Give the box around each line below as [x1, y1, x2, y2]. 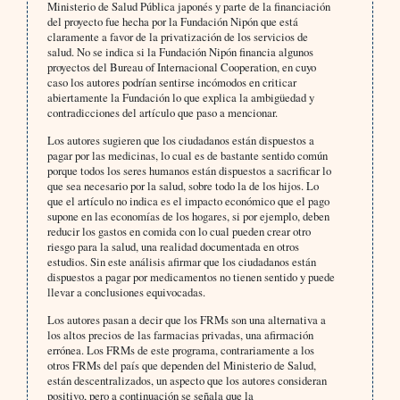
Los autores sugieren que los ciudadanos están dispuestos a [46, 132, 314, 149]
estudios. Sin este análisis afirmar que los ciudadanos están [46, 254, 316, 271]
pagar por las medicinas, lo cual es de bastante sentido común [46, 147, 328, 164]
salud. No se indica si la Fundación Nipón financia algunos [46, 44, 313, 61]
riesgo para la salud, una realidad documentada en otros [46, 238, 299, 255]
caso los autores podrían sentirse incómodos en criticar [46, 74, 296, 91]
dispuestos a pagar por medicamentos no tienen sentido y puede [46, 269, 335, 286]
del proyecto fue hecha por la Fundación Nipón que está [46, 13, 298, 30]
